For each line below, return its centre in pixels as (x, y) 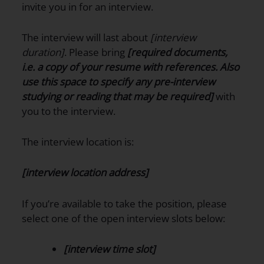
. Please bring (96, 52)
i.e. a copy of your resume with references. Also (131, 67)
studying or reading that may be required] (118, 97)
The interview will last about (85, 38)
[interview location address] (85, 173)
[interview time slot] (110, 249)
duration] (43, 52)
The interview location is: (78, 142)
